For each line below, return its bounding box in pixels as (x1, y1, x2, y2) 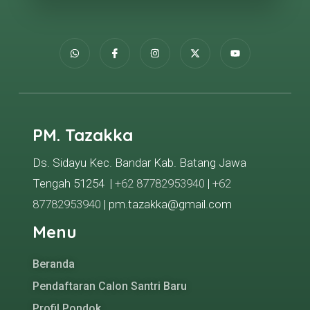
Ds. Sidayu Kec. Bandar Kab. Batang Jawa (32, 156, 246, 170)
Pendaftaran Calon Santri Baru (32, 280, 187, 293)
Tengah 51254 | (32, 176, 115, 190)
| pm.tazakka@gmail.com (100, 197, 232, 211)
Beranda (32, 257, 75, 271)
